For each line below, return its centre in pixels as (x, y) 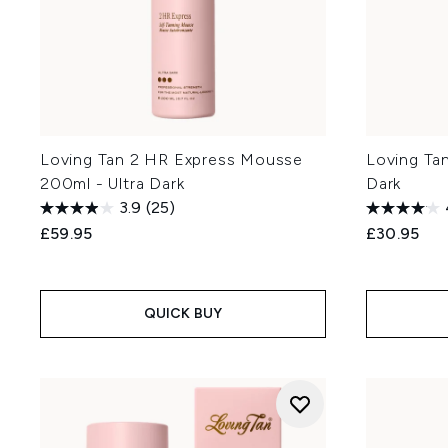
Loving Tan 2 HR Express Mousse (172, 159)
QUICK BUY (183, 313)
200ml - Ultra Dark (112, 183)
